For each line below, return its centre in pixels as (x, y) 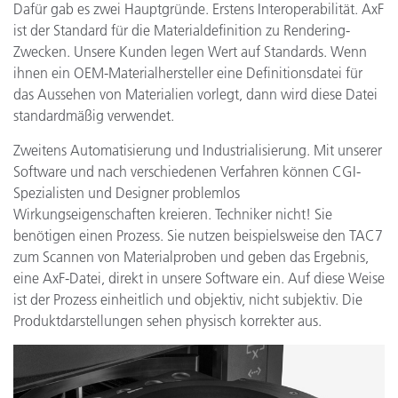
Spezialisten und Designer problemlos (127, 193)
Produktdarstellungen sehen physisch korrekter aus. (167, 321)
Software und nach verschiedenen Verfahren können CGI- (187, 171)
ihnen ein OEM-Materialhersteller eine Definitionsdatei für (188, 73)
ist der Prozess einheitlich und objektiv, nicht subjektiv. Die (188, 299)
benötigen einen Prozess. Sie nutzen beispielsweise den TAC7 (198, 235)
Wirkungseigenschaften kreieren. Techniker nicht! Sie (173, 214)
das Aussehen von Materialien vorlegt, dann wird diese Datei (195, 94)
